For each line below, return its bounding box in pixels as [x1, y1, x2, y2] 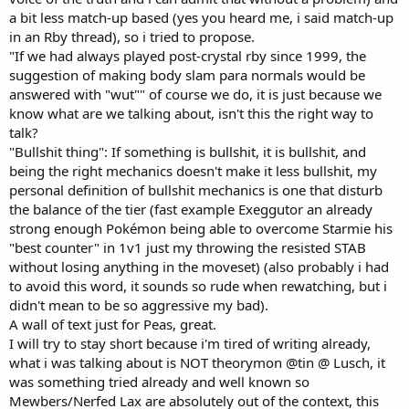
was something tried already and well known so [9, 372, 309, 392]
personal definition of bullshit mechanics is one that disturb [9, 181, 383, 200]
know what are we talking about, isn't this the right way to [9, 104, 373, 123]
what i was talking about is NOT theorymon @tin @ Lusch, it [9, 353, 385, 372]
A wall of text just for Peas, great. [9, 315, 216, 334]
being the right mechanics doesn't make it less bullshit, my [9, 162, 377, 181]
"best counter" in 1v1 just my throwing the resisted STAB [9, 238, 366, 257]
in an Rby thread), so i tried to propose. [9, 27, 255, 47]
